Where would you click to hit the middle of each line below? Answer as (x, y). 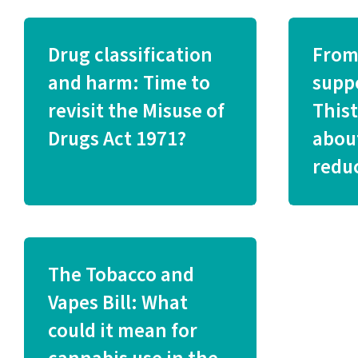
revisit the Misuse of (136, 111)
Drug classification (130, 55)
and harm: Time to (129, 83)
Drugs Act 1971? (117, 139)
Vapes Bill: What (117, 303)
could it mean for (122, 331)
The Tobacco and (121, 275)
